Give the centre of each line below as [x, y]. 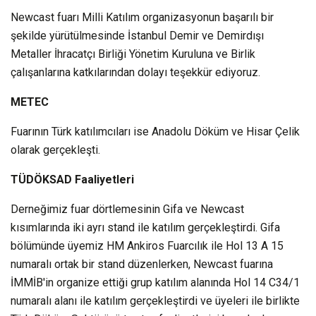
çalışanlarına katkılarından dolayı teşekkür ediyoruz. [135, 72]
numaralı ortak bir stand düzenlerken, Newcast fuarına [142, 264]
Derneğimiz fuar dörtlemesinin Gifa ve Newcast [127, 209]
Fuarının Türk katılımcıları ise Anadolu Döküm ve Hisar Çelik [155, 131]
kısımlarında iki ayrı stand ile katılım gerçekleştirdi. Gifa [145, 227]
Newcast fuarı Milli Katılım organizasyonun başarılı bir [142, 17]
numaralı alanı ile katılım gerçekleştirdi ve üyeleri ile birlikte [155, 300]
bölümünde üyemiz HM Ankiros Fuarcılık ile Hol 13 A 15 [147, 245]
